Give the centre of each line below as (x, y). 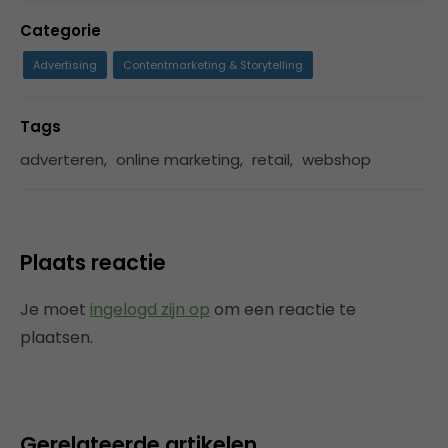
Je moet (55, 309)
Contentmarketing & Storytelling (213, 65)
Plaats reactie (93, 262)
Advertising (65, 65)
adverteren (62, 159)
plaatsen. (56, 337)
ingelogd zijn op (150, 309)
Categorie (60, 30)
